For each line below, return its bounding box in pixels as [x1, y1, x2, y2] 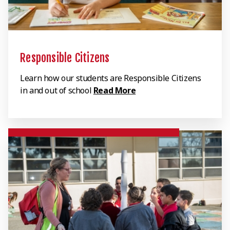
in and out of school [20, 85, 93, 97]
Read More [93, 85, 136, 97]
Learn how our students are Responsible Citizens [20, 72, 201, 84]
